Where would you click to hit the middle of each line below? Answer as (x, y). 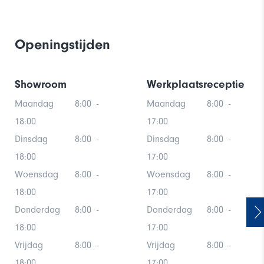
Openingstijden (62, 44)
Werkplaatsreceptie (196, 84)
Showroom (41, 84)
